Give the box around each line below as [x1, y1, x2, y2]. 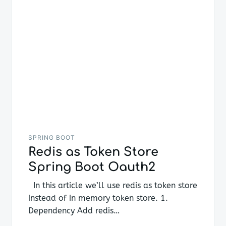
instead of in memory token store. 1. [28, 193, 168, 203]
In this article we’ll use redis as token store [28, 181, 197, 191]
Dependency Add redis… [28, 206, 120, 216]
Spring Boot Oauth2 [28, 160, 155, 175]
